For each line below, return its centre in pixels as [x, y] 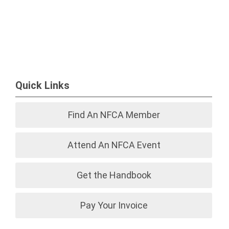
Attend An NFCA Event [114, 145]
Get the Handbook [114, 175]
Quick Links [42, 85]
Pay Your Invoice [114, 205]
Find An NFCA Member [114, 115]
